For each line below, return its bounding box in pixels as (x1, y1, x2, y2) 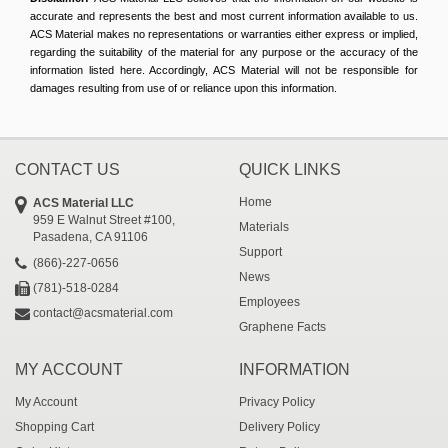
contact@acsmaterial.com (33, 306, 173, 321)
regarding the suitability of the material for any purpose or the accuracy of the (30, 46, 418, 59)
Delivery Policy (239, 420, 320, 435)
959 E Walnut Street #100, (33, 213, 175, 228)
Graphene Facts (239, 320, 326, 335)
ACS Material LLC (33, 196, 134, 211)
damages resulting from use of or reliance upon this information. (30, 82, 337, 95)
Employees (239, 295, 300, 310)
